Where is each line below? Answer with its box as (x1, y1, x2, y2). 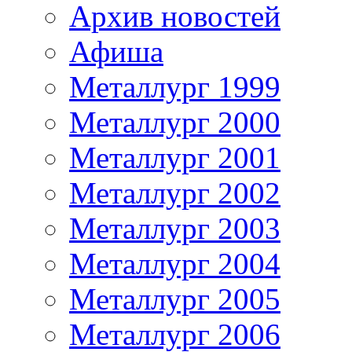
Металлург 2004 (69, 246, 280, 280)
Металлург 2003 (69, 211, 280, 245)
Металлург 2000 (69, 104, 280, 139)
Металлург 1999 (69, 69, 280, 104)
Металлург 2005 (69, 281, 280, 316)
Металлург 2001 (69, 140, 280, 174)
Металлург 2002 (69, 175, 280, 210)
